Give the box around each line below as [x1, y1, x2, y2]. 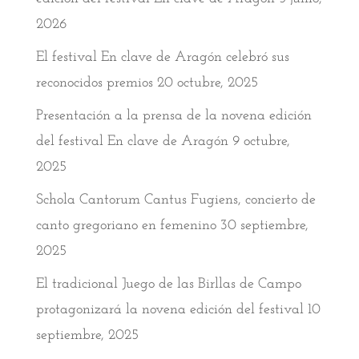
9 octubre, [232, 134, 290, 150]
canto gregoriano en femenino [35, 218, 216, 234]
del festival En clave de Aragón [35, 134, 228, 150]
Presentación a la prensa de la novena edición [35, 108, 312, 124]
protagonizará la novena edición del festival [35, 302, 304, 318]
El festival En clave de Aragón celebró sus [35, 50, 289, 66]
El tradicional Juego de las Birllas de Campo [35, 276, 301, 292]
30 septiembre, [220, 218, 309, 234]
